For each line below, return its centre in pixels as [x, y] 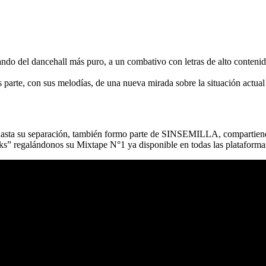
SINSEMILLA [190, 134]
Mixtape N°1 [101, 145]
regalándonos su [44, 145]
